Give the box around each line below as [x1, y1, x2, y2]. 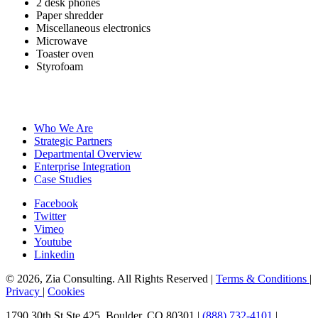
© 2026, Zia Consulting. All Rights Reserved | [6, 272, 216, 285]
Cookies [48, 285, 84, 297]
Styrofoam [36, 60, 83, 72]
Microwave [36, 34, 87, 47]
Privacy [6, 285, 43, 297]
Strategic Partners [34, 134, 112, 147]
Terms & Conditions [216, 272, 309, 285]
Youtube [34, 235, 72, 248]
